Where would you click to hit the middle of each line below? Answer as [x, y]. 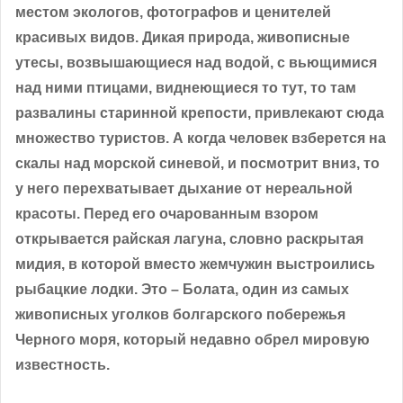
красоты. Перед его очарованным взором [167, 213]
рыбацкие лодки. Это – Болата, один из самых [182, 289]
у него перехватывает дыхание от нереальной [184, 188]
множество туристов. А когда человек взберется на [201, 138]
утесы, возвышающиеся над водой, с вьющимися [196, 62]
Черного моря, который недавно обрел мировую [193, 339]
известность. [63, 364]
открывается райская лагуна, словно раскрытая [189, 238]
